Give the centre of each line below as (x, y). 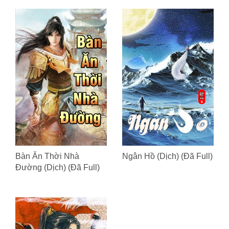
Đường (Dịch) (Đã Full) (58, 167)
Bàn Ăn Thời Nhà (47, 156)
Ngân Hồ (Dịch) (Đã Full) (167, 156)
